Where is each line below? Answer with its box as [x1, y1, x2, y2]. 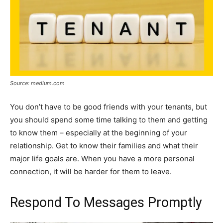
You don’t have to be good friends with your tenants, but [10, 102, 207, 111]
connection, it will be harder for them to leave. [10, 166, 172, 176]
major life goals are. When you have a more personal [10, 153, 195, 163]
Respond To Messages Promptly [10, 194, 202, 211]
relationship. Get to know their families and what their [10, 140, 198, 150]
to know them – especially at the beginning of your [10, 127, 187, 137]
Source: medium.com [10, 79, 65, 87]
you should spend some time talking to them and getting [10, 114, 208, 124]
